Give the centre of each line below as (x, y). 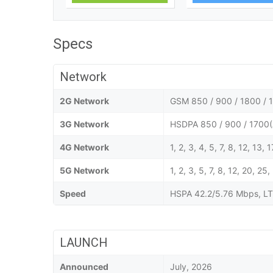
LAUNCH (84, 243)
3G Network (84, 124)
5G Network (84, 171)
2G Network (84, 101)
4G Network (84, 147)
